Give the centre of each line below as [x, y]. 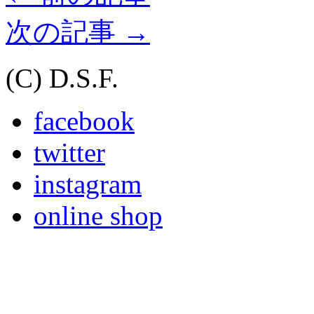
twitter [69, 153]
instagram [88, 184]
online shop [98, 216]
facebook [84, 121]
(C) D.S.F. [62, 78]
